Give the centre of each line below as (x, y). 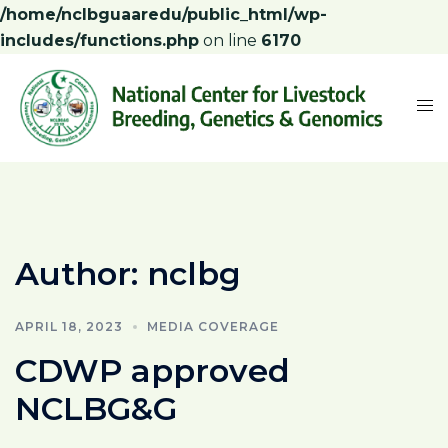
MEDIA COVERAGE (213, 326)
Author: (81, 273)
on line (230, 40)
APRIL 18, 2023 (69, 326)
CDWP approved (152, 370)
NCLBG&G (96, 408)
